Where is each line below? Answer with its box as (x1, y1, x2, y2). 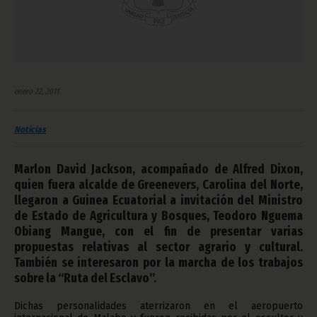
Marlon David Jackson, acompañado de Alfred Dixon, (14, 161, 303, 177)
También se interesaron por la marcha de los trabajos (14, 254, 303, 270)
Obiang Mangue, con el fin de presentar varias (14, 223, 303, 239)
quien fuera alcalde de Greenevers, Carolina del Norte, (14, 176, 303, 192)
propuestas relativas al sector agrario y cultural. (14, 238, 303, 255)
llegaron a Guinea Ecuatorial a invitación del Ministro (14, 192, 303, 208)
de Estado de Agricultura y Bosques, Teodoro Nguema (14, 207, 303, 224)
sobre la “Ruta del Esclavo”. (14, 270, 156, 286)
